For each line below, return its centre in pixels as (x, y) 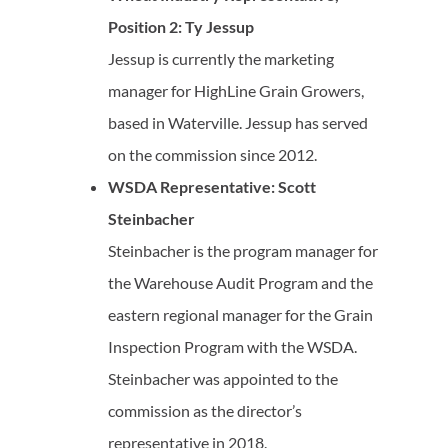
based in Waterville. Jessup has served (238, 122)
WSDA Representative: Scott (212, 186)
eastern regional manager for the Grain (240, 314)
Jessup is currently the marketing (221, 58)
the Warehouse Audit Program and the (240, 282)
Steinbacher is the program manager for (243, 250)
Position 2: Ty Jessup (181, 26)
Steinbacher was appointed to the (223, 378)
